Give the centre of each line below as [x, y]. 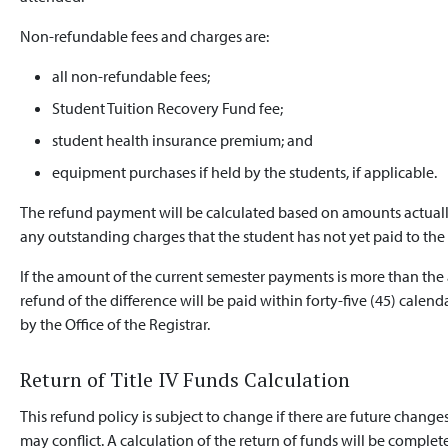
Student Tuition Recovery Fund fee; [168, 108]
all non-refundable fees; [131, 76]
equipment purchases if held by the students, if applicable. [245, 172]
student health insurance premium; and [183, 140]
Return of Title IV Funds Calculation [185, 379]
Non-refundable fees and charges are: [146, 36]
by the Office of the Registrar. [115, 324]
